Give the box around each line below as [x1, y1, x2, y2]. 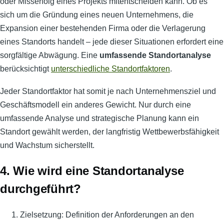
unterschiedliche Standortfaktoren [51, 64, 170, 73]
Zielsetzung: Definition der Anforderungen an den [20, 210, 194, 219]
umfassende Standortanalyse [99, 51, 211, 60]
